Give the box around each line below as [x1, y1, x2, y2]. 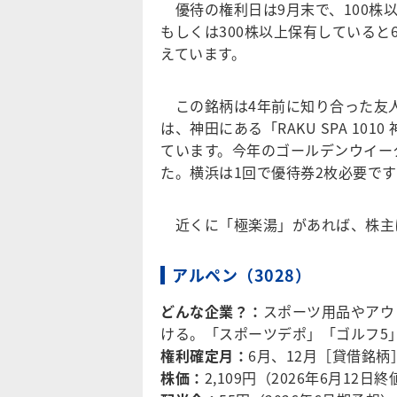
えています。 [160, 43, 245, 64]
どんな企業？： [160, 300, 263, 322]
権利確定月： [160, 345, 248, 366]
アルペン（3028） [172, 263, 311, 286]
